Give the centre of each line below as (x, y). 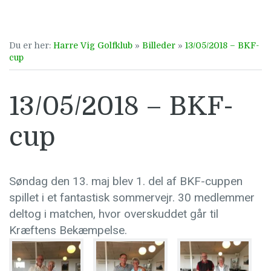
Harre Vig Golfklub (93, 46)
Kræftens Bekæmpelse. (68, 230)
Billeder (159, 46)
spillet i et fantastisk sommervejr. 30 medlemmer (132, 197)
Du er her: (31, 46)
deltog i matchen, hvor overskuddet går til (114, 214)
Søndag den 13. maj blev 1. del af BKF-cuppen (126, 181)
